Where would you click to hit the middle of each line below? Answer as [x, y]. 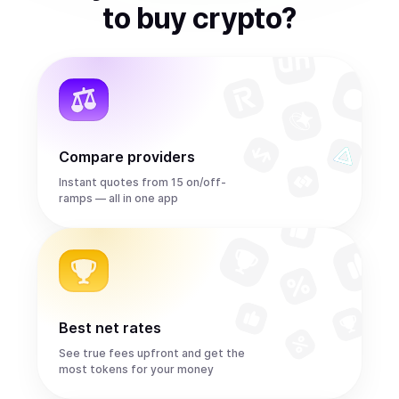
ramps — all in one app [118, 198]
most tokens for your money [136, 369]
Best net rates [110, 328]
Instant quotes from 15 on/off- [142, 182]
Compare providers [127, 157]
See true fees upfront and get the [152, 353]
